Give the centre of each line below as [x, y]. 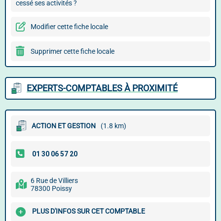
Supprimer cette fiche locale [73, 51]
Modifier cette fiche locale [69, 27]
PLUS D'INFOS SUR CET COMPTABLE [89, 211]
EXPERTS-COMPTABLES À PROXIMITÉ [102, 88]
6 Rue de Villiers [54, 181]
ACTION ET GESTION [64, 126]
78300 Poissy [51, 188]
